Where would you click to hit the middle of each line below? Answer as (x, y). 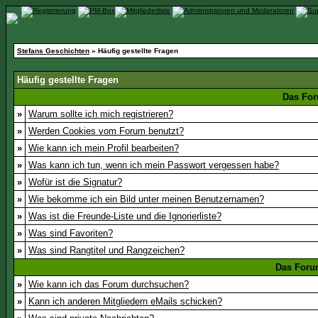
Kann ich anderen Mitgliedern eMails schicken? (125, 301)
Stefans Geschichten (53, 51)
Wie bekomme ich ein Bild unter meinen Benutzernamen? (146, 199)
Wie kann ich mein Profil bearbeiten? (104, 148)
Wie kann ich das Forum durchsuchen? (109, 284)
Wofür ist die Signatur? (75, 182)
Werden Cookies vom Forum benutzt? (106, 131)
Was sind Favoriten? (71, 233)
